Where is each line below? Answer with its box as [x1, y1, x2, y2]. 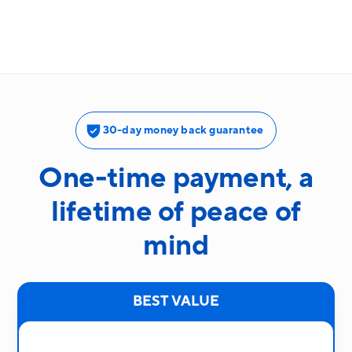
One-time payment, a [38, 159, 314, 196]
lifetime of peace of [51, 193, 301, 230]
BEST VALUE [132, 291, 220, 310]
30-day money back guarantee [102, 123, 264, 137]
